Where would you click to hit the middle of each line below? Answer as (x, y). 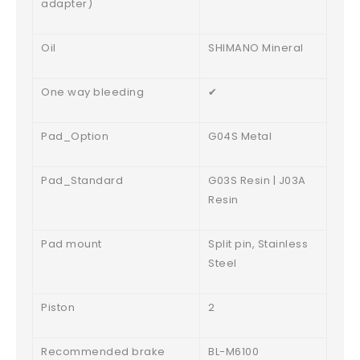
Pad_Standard (82, 181)
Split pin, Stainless (258, 244)
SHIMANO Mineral (256, 48)
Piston (58, 308)
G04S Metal (240, 137)
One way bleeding (93, 92)
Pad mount (72, 244)
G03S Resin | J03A (257, 181)
